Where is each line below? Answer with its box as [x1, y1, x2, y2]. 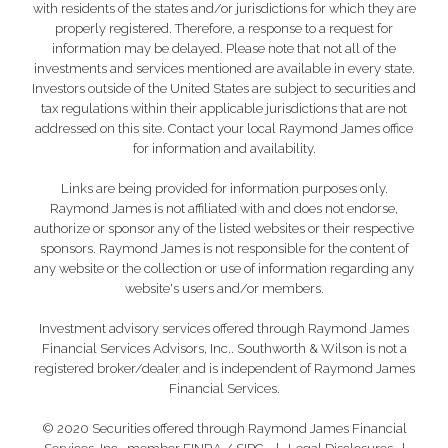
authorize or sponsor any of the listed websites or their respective [34, 220, 414, 236]
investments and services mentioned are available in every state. [33, 60, 415, 76]
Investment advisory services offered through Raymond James [39, 320, 409, 336]
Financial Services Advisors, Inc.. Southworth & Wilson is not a [41, 340, 407, 356]
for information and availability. [132, 140, 316, 156]
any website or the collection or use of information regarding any [34, 260, 414, 276]
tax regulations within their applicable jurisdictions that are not [41, 100, 407, 116]
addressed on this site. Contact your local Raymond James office [35, 120, 413, 136]
